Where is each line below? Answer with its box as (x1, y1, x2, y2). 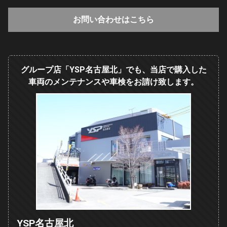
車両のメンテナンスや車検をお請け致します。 (28, 77, 199, 87)
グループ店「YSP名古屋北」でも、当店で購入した (20, 64, 207, 74)
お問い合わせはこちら (73, 14, 154, 24)
